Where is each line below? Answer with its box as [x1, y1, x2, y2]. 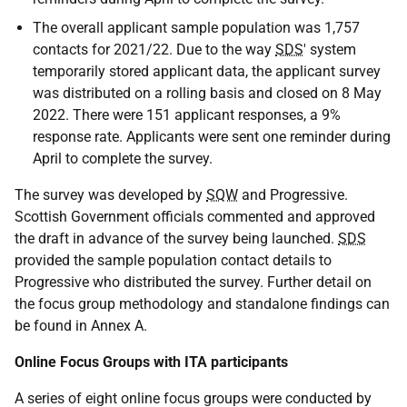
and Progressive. [238, 186, 348, 203]
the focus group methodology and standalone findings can [15, 295, 390, 313]
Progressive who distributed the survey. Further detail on [15, 273, 372, 291]
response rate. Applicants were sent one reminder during [33, 128, 391, 145]
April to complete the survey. [33, 150, 213, 167]
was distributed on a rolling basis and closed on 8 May [33, 84, 382, 102]
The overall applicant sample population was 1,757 [33, 19, 360, 36]
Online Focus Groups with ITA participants [15, 353, 288, 371]
